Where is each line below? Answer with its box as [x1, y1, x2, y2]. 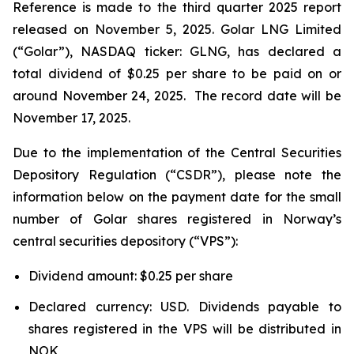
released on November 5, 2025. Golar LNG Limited [13, 21, 341, 37]
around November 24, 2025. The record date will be [13, 88, 341, 104]
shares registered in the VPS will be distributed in [28, 320, 341, 337]
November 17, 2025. [13, 110, 134, 126]
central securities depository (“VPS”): [13, 233, 238, 249]
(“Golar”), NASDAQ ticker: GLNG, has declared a [13, 43, 341, 59]
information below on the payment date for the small [13, 189, 341, 205]
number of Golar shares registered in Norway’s [13, 211, 341, 227]
